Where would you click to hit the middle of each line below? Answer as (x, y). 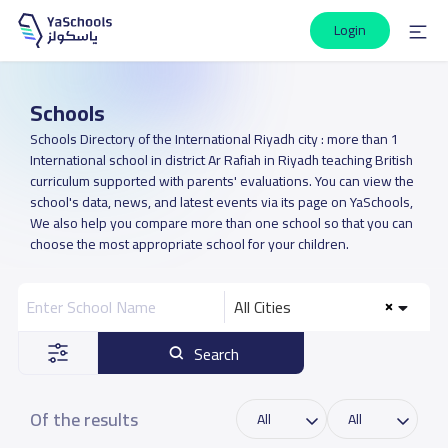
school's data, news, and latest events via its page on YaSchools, (221, 202)
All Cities (262, 307)
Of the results (83, 419)
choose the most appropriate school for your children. (189, 244)
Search (217, 354)
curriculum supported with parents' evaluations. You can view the (221, 181)
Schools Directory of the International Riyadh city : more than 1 (214, 139)
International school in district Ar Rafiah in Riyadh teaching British (221, 160)
